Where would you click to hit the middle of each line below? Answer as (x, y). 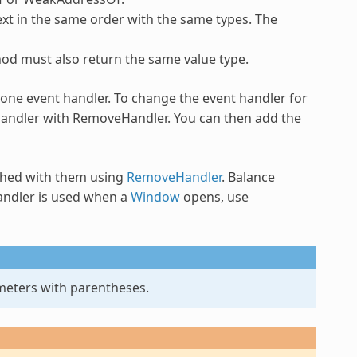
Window (155, 196)
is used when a (82, 196)
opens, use (214, 196)
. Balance (248, 177)
